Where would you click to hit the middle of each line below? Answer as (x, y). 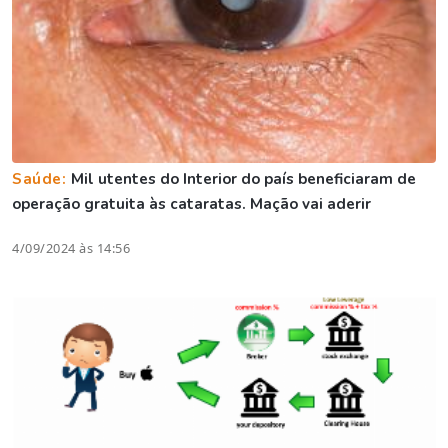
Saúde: (42, 179)
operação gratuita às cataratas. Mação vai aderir (191, 204)
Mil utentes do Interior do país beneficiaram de (244, 179)
